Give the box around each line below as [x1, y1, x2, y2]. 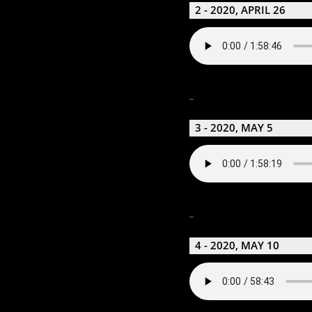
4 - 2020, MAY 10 [195, 238, 279, 253]
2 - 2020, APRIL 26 [195, 3, 286, 17]
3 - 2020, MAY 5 [195, 120, 273, 135]
